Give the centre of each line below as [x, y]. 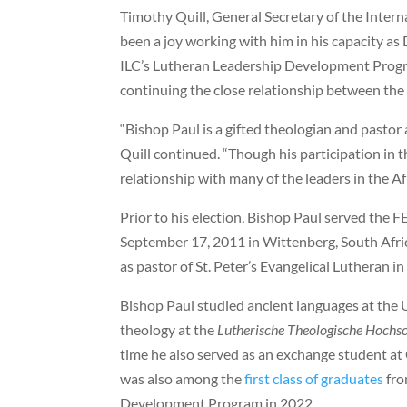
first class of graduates [314, 379]
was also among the [182, 379]
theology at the [169, 330]
